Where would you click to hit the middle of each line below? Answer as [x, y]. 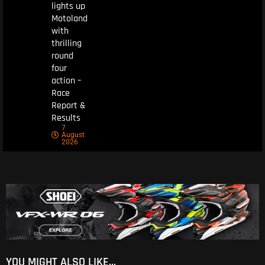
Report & [68, 106]
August [73, 135]
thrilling [66, 44]
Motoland [69, 19]
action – [66, 81]
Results [66, 118]
